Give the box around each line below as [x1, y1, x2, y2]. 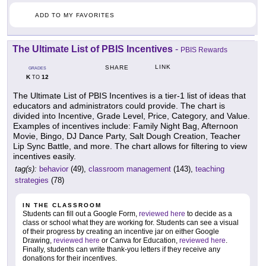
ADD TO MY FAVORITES [35, 12, 115, 19]
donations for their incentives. [23, 254, 117, 263]
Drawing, [23, 236, 53, 245]
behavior [39, 164, 68, 174]
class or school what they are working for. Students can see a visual [23, 218, 239, 227]
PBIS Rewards [180, 46, 227, 55]
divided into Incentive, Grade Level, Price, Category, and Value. [13, 111, 250, 121]
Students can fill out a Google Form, [23, 210, 139, 218]
